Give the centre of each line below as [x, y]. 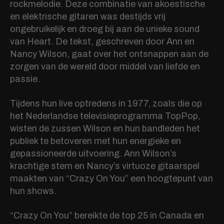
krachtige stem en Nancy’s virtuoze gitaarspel [105, 166]
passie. [25, 79]
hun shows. [33, 191]
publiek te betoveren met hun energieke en [95, 141]
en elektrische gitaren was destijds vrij [88, 17]
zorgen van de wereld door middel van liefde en [105, 67]
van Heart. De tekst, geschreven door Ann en [102, 42]
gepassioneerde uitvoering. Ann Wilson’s [93, 154]
